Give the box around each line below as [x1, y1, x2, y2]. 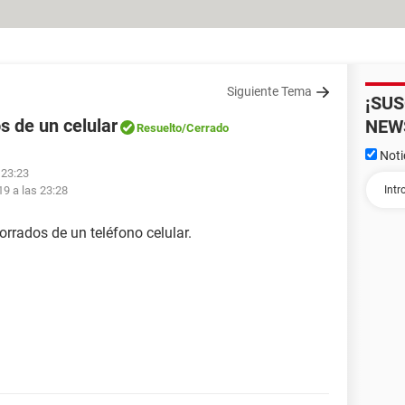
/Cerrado [182, 121, 229, 135]
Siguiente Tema [227, 84, 312, 99]
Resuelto [137, 121, 182, 135]
